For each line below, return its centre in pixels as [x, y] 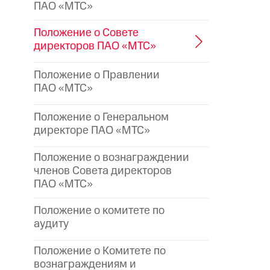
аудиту [51, 224]
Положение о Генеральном [101, 117]
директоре [62, 130]
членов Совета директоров [103, 171]
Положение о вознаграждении [111, 157]
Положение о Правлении [97, 75]
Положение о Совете [86, 33]
